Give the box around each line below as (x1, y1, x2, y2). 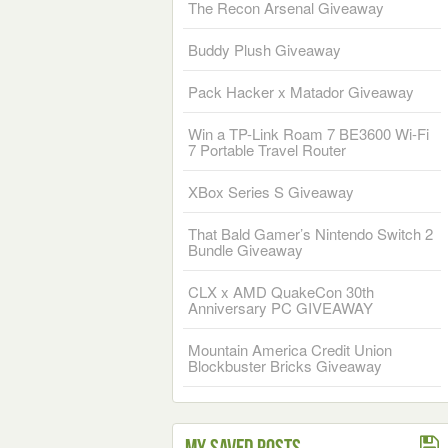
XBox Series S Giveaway (188, 181, 354, 202)
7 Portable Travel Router (188, 139, 346, 160)
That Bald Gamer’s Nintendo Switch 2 (188, 223, 433, 244)
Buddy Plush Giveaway (188, 39, 341, 60)
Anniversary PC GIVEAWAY (188, 297, 373, 318)
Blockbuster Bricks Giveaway (188, 355, 382, 376)
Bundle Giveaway (188, 239, 303, 260)
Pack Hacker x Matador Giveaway (188, 81, 414, 102)
